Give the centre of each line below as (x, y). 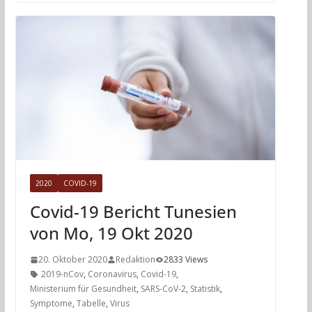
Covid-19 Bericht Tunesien (133, 212)
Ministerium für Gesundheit (83, 289)
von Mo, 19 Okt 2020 (111, 233)
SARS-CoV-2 (163, 289)
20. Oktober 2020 (72, 260)
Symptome (51, 304)
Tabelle (91, 304)
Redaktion (135, 260)
